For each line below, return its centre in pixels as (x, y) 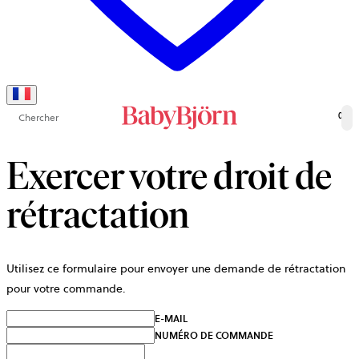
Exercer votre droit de (169, 176)
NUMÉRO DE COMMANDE (214, 336)
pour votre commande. (66, 289)
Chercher (38, 117)
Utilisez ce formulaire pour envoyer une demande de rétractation (176, 269)
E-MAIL (171, 319)
